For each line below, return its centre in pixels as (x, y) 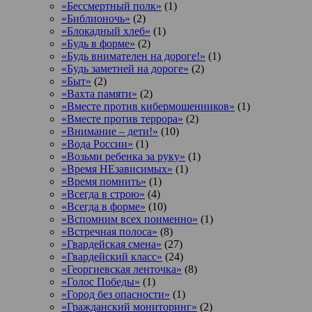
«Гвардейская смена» (111, 244)
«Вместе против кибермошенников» (148, 106)
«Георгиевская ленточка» (122, 269)
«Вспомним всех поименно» (130, 219)
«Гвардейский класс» (112, 256)
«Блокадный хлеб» (106, 31)
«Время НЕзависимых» (117, 169)
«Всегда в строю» (103, 194)
